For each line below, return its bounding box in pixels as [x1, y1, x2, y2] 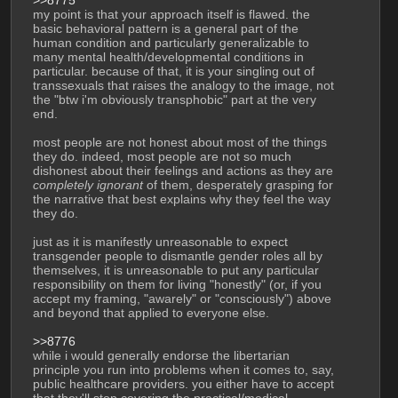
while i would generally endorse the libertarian [32, 347, 290, 362]
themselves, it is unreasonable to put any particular [32, 262, 319, 277]
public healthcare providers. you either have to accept [32, 376, 334, 391]
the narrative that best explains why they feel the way [32, 191, 330, 206]
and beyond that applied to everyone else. [32, 305, 273, 320]
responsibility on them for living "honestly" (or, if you [32, 276, 322, 291]
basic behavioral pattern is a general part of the [32, 20, 298, 36]
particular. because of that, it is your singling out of [32, 63, 314, 78]
